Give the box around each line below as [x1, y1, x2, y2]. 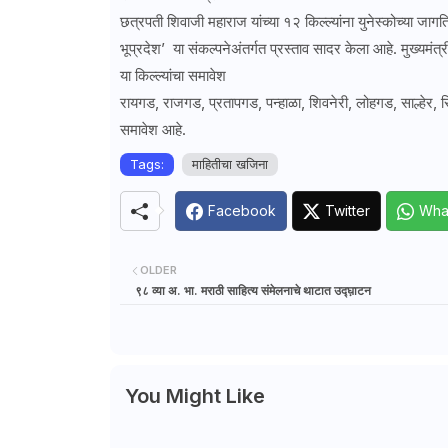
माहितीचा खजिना [191, 156, 268, 173]
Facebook [207, 202, 276, 220]
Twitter [324, 202, 370, 220]
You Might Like [124, 383, 265, 408]
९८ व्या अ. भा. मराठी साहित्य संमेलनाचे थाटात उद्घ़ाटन [134, 282, 371, 298]
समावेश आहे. [119, 120, 186, 140]
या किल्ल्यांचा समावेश [119, 66, 226, 86]
